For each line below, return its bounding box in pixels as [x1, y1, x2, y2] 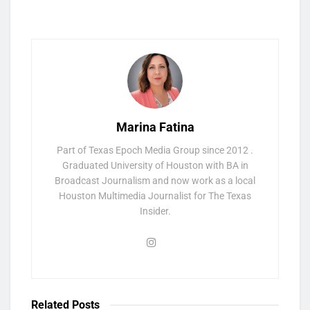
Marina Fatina [116, 119, 194, 134]
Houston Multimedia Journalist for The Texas [59, 190, 251, 201]
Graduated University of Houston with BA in [62, 159, 248, 171]
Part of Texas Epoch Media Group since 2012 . [57, 144, 253, 156]
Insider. [139, 205, 171, 217]
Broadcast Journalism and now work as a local [55, 174, 255, 186]
